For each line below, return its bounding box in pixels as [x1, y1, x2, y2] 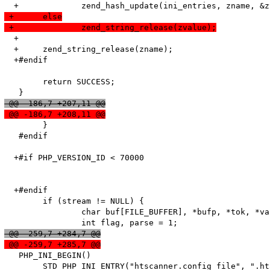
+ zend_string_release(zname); [4, 45, 19, 54]
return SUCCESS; [4, 77, 19, 87]
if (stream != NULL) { [4, 196, 19, 206]
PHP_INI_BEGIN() [4, 251, 92, 260]
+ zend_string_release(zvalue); [81, 23, 217, 33]
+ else [43, 12, 63, 22]
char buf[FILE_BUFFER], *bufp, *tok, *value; [4, 207, 19, 217]
